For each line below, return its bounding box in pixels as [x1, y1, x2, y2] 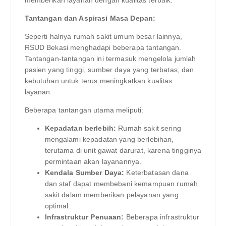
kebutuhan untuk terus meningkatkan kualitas [24, 77, 173, 85]
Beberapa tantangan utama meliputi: [24, 106, 144, 115]
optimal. [44, 202, 71, 210]
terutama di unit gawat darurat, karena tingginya [44, 146, 202, 155]
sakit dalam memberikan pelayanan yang [44, 191, 179, 199]
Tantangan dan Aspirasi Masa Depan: [24, 14, 156, 23]
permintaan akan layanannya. [44, 157, 142, 166]
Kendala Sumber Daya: [44, 168, 125, 177]
